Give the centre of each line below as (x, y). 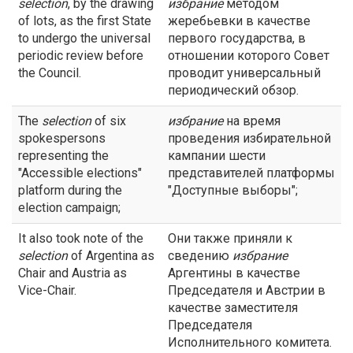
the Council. (50, 73)
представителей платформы (251, 173)
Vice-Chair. (47, 290)
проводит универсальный (244, 73)
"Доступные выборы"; (233, 190)
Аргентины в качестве (234, 273)
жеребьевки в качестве (239, 21)
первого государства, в (237, 38)
